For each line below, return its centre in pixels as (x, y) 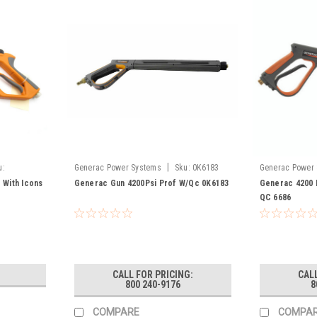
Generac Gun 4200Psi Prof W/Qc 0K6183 (151, 184)
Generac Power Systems (117, 168)
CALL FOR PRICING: (152, 275)
